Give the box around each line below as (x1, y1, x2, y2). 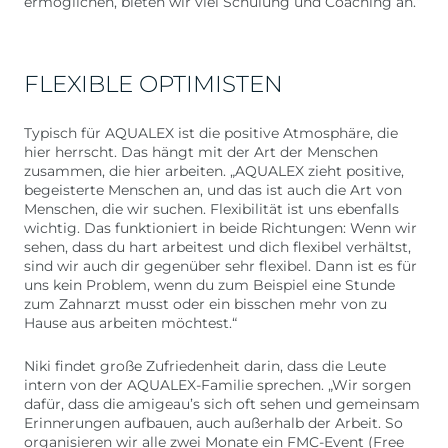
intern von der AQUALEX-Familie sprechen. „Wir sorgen (24, 376, 411, 394)
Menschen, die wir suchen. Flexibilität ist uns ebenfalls (24, 200, 399, 218)
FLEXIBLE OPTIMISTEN (24, 70, 283, 98)
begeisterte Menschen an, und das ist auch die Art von (24, 181, 402, 199)
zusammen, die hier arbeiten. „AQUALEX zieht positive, (24, 162, 404, 180)
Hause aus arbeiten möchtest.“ (24, 314, 237, 332)
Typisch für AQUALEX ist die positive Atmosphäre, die (24, 124, 398, 142)
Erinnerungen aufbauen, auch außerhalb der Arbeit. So (24, 414, 403, 432)
